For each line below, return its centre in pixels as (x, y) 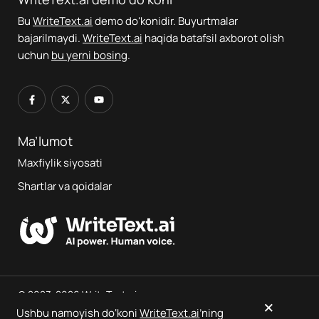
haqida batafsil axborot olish (213, 38)
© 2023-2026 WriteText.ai (77, 295)
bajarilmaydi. (50, 38)
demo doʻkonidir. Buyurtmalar (165, 21)
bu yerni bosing (89, 56)
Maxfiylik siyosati (60, 163)
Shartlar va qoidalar (65, 187)
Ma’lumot (45, 141)
